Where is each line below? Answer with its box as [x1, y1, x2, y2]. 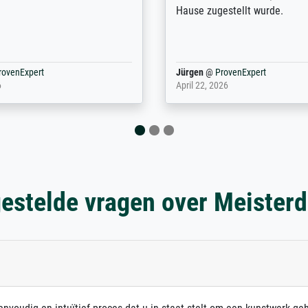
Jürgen [176, 66, 204, 78]
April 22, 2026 [176, 79, 229, 91]
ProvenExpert [215, 66, 267, 78]
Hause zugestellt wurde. [176, 3, 284, 17]
